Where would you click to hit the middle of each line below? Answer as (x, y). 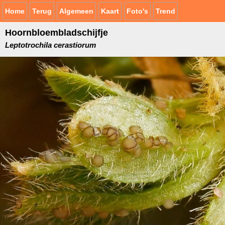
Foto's (137, 11)
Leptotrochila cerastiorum (50, 45)
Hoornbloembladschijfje (57, 33)
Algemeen (76, 11)
